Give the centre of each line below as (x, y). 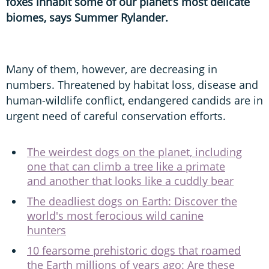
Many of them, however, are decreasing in (112, 69)
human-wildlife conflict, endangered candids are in (134, 100)
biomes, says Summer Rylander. (87, 17)
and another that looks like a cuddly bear (130, 180)
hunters (47, 230)
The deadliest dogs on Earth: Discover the (132, 201)
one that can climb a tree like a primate (126, 166)
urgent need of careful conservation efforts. (117, 116)
